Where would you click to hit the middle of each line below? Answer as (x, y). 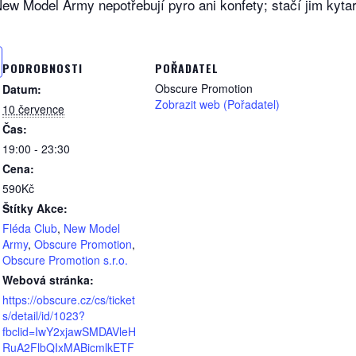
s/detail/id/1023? (44, 316)
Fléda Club (30, 228)
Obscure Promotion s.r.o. (65, 260)
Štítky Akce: (35, 209)
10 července (33, 109)
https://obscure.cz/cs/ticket (69, 300)
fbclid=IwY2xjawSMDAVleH (69, 332)
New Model (92, 228)
